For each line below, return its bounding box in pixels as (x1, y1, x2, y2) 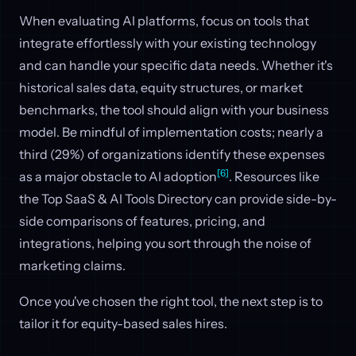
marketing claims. (19, 257, 126, 273)
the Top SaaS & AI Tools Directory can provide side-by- (19, 190, 337, 207)
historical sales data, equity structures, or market (19, 79, 303, 95)
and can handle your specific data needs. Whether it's (19, 56, 333, 73)
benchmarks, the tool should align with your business (19, 101, 329, 118)
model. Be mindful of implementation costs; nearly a (19, 123, 323, 140)
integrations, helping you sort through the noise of (19, 234, 311, 251)
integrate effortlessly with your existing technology (19, 34, 316, 51)
